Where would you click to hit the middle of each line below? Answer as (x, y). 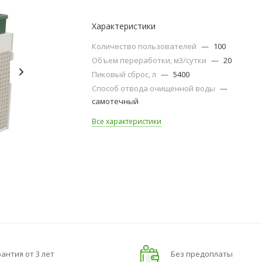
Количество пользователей (145, 46)
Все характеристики (127, 121)
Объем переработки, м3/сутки (150, 60)
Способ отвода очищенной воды (155, 88)
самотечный (116, 101)
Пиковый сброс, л (125, 74)
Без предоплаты (202, 254)
